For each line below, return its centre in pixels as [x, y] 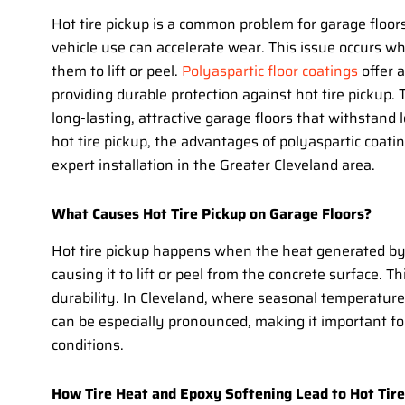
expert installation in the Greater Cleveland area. [213, 165]
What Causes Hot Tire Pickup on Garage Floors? [212, 214]
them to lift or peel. [117, 71]
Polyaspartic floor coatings [270, 71]
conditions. [88, 345]
